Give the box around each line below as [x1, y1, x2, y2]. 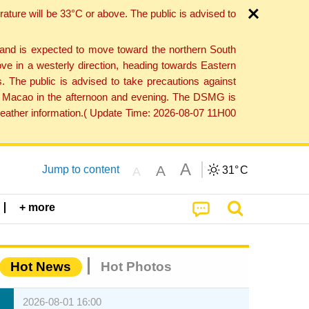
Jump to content [41, 163, 119, 175]
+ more [19, 201, 56, 214]
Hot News [10, 259, 71, 275]
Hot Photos [101, 259, 172, 275]
